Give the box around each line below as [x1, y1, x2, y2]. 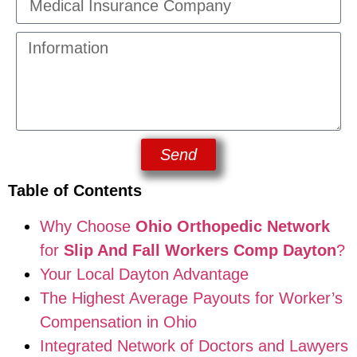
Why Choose [40, 217, 135, 235]
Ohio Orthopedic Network [135, 217, 330, 235]
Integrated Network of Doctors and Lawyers [40, 336, 348, 355]
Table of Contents [8, 182, 142, 200]
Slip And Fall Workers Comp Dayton [64, 241, 336, 259]
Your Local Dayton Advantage [40, 265, 249, 283]
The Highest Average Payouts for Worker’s [40, 288, 343, 307]
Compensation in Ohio [40, 312, 197, 331]
